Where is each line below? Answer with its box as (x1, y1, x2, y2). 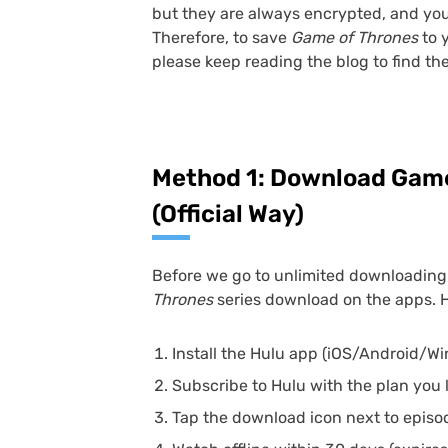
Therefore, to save (152, 28, 287, 47)
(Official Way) (152, 200, 304, 228)
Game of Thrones (287, 28, 422, 47)
